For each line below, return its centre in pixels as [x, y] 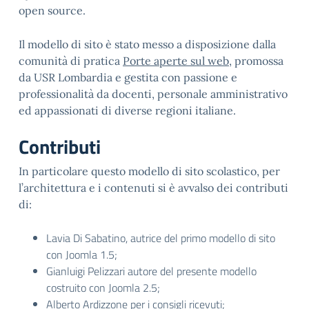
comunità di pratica [71, 61]
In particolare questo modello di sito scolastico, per [149, 171]
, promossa [256, 61]
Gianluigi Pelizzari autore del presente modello [151, 271]
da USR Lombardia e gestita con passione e [128, 77]
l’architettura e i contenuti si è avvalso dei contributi [153, 188]
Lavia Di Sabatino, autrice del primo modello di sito [161, 238]
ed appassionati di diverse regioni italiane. [127, 110]
